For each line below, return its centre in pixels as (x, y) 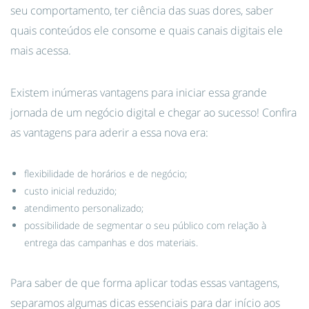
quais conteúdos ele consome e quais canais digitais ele (147, 30)
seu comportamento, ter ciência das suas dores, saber (142, 10)
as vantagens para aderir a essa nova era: (109, 132)
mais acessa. (41, 50)
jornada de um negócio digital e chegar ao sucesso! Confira (153, 112)
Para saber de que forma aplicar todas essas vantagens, (145, 283)
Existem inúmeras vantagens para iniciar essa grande (139, 92)
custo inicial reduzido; (70, 191)
